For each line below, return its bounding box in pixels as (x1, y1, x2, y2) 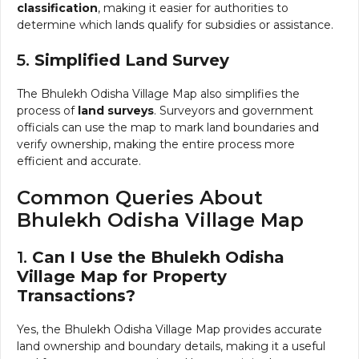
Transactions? (17, 286, 135, 306)
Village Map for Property (17, 267, 227, 287)
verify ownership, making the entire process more (17, 137, 295, 152)
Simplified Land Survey (34, 50, 229, 71)
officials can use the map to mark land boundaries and (17, 120, 319, 135)
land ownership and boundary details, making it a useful (17, 339, 325, 354)
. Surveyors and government (154, 103, 313, 119)
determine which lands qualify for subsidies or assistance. (17, 18, 333, 33)
